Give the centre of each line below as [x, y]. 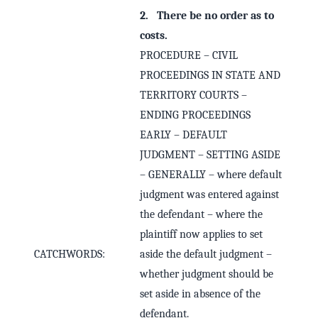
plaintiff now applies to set [201, 235]
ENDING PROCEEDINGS [195, 115]
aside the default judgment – [206, 254]
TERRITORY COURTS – [193, 95]
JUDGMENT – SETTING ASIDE [210, 155]
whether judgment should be [207, 274]
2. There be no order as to [207, 16]
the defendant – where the [201, 215]
